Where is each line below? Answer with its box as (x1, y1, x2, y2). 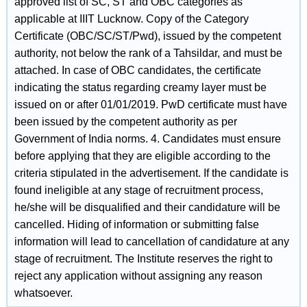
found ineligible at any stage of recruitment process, (14, 184, 263, 196)
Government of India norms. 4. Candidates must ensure (14, 133, 281, 145)
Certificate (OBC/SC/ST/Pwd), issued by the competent (14, 30, 281, 42)
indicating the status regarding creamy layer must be (14, 82, 267, 93)
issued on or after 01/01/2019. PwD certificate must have (14, 99, 287, 110)
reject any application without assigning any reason (14, 270, 262, 282)
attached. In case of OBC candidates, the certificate (14, 64, 261, 76)
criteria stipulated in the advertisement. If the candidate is (14, 167, 288, 179)
